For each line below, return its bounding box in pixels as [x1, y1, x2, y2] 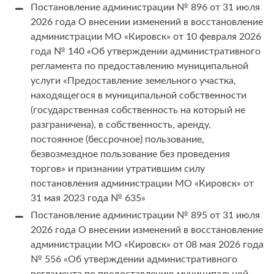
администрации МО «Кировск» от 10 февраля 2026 [31, 32, 261, 42]
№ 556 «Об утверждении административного [31, 254, 237, 265]
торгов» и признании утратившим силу [31, 164, 205, 174]
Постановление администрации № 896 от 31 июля [31, 2, 260, 13]
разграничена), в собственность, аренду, [31, 120, 211, 130]
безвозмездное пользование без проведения [31, 149, 230, 160]
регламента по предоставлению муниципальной [31, 61, 248, 72]
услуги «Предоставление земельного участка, [31, 76, 236, 86]
